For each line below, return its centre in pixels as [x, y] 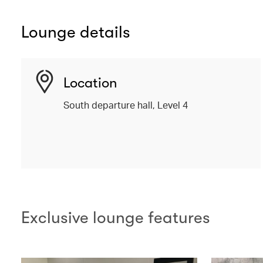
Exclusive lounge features [116, 218]
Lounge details [76, 32]
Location [90, 82]
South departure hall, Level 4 [126, 104]
